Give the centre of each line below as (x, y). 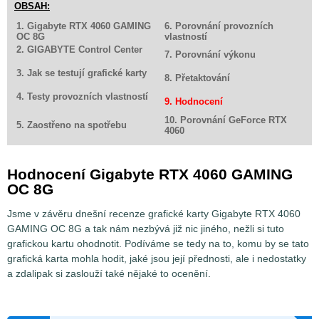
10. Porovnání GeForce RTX (226, 120)
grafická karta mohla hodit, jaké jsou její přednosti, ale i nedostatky (157, 259)
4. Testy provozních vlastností (82, 97)
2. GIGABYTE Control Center (79, 50)
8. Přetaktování (197, 78)
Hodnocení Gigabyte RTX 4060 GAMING (150, 174)
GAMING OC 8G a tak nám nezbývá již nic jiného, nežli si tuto (146, 229)
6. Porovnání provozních (219, 26)
